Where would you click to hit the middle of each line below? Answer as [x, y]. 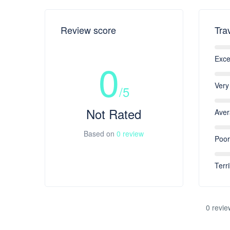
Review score [88, 30]
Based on [100, 133]
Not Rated [114, 113]
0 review [130, 133]
